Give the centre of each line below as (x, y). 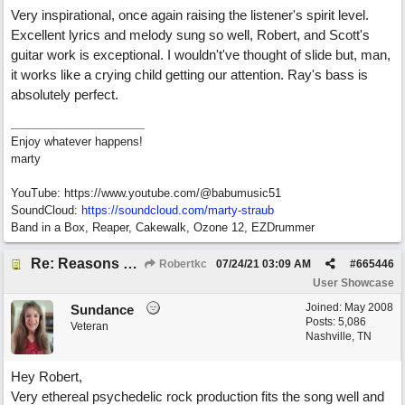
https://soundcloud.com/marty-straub (178, 210)
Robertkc (182, 264)
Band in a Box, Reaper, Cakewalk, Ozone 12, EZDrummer (163, 227)
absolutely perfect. (65, 94)
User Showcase (353, 283)
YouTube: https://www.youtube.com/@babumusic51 (146, 193)
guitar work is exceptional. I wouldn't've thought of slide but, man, (201, 55)
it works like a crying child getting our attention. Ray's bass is (189, 75)
